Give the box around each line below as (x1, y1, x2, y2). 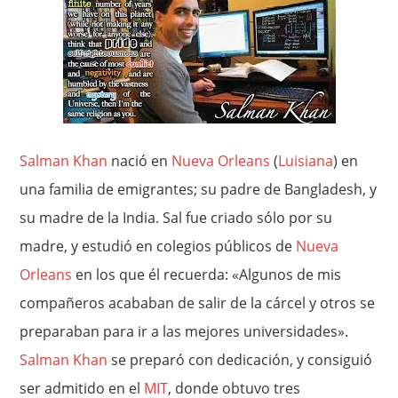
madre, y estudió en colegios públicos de (20, 236, 297, 256)
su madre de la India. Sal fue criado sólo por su (20, 208, 333, 227)
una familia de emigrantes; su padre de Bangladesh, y (20, 179, 378, 199)
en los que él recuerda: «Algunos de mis (72, 265, 342, 284)
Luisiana (278, 151, 334, 171)
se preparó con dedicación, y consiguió (107, 350, 373, 370)
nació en (107, 151, 172, 171)
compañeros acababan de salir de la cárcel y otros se (20, 293, 376, 313)
